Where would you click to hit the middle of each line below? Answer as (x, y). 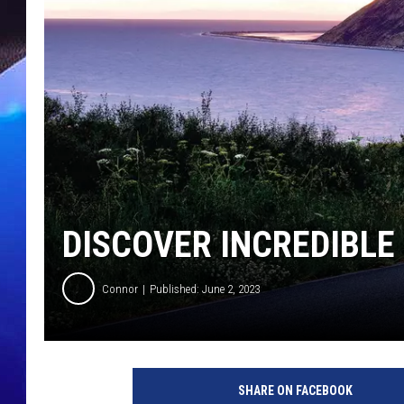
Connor (120, 289)
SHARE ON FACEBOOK (295, 391)
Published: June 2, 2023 (205, 289)
